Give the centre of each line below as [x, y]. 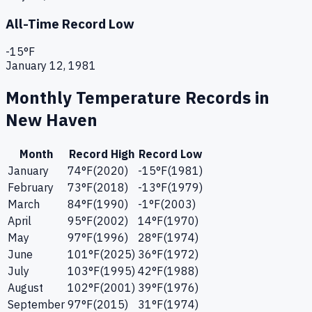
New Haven [52, 120]
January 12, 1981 [51, 66]
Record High [101, 154]
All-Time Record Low [70, 23]
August [25, 288]
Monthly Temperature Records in [138, 98]
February [31, 188]
